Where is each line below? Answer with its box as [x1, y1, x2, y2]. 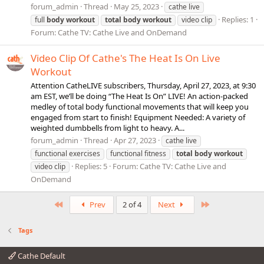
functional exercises [35, 148, 100, 159]
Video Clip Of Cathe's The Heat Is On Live [31, 51, 220, 65]
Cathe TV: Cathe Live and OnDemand [58, 27, 187, 38]
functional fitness [110, 148, 166, 159]
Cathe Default [16, 250, 65, 262]
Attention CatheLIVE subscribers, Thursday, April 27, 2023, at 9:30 [31, 80, 256, 91]
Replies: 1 [222, 14, 254, 25]
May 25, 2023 [114, 1, 159, 12]
